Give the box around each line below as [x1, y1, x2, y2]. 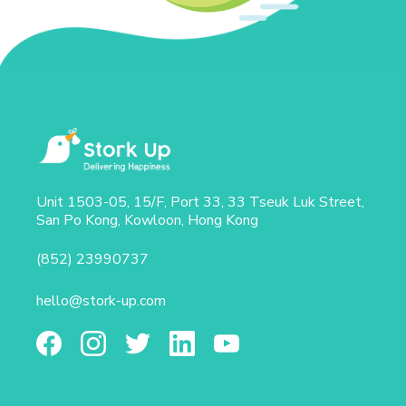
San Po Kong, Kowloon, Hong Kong [36, 210, 258, 230]
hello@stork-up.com [36, 291, 166, 311]
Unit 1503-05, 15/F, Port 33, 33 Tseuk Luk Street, [36, 192, 364, 212]
